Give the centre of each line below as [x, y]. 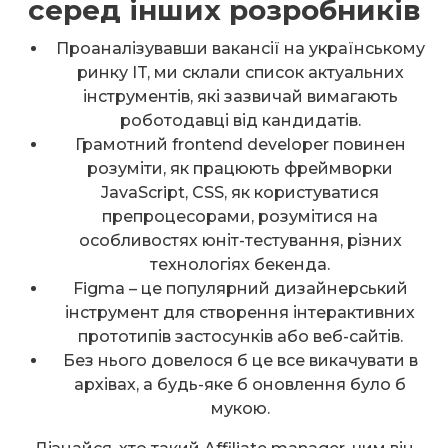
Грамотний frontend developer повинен [240, 144]
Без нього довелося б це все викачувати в [240, 360]
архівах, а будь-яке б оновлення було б [240, 384]
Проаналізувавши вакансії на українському [240, 48]
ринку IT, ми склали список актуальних [240, 72]
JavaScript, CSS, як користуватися [240, 192]
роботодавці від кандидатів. [240, 120]
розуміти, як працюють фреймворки [240, 168]
